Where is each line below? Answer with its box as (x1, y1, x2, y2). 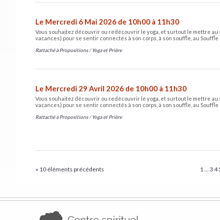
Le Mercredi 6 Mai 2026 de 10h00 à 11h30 (35, 17, 179, 26)
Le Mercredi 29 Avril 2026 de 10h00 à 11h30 (35, 83, 187, 93)
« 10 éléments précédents (35, 165, 104, 173)
